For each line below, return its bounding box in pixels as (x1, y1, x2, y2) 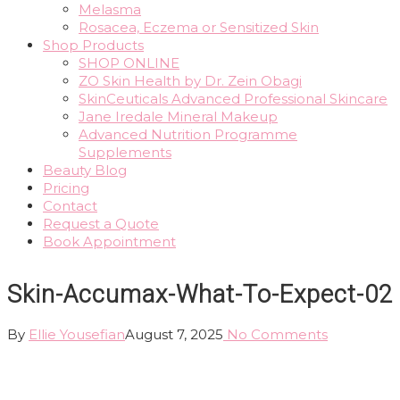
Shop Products (43, 37, 144, 54)
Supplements (79, 144, 171, 161)
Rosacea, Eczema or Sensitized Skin (79, 19, 319, 36)
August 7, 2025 (125, 325, 223, 343)
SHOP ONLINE (79, 54, 179, 71)
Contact (43, 197, 97, 214)
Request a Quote (43, 215, 159, 232)
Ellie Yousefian (29, 325, 125, 343)
